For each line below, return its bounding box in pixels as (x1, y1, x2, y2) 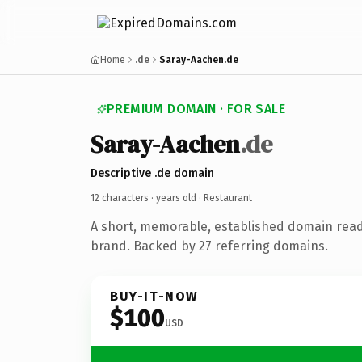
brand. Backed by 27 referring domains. (90, 238, 328, 254)
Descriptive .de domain (90, 166, 214, 180)
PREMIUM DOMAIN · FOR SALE (107, 101, 285, 116)
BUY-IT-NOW (110, 288, 199, 304)
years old (156, 192, 196, 204)
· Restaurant (196, 192, 252, 204)
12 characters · (90, 192, 156, 204)
